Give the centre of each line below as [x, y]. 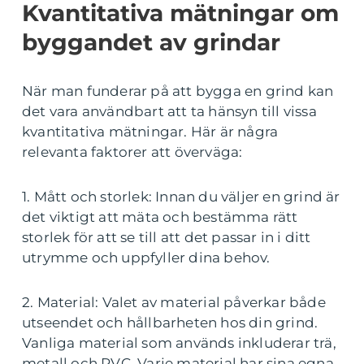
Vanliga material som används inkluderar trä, [179, 342]
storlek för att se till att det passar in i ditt [167, 237]
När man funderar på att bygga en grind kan [178, 91]
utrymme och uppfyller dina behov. [146, 257]
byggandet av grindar [151, 42]
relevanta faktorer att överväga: [132, 152]
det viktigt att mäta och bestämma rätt [160, 217]
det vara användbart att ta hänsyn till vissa [169, 111]
